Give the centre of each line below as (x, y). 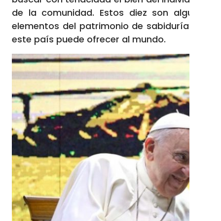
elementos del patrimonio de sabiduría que (110, 26)
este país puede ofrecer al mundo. (89, 39)
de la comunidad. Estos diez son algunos (110, 13)
